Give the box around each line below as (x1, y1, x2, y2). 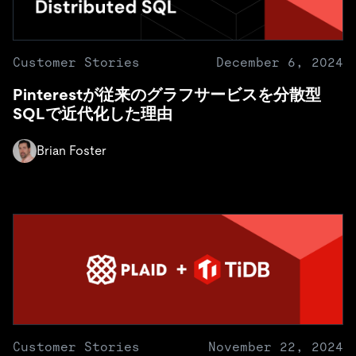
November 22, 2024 (208, 339, 343, 354)
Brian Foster (37, 142, 106, 158)
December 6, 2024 (216, 54, 343, 70)
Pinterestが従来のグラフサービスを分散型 (13, 85, 321, 103)
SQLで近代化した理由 (13, 104, 172, 122)
